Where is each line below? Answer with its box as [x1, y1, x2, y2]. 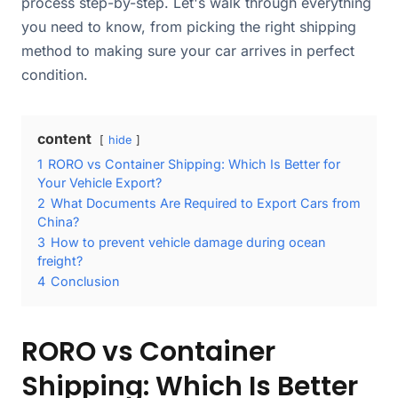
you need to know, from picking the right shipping [21, 18, 356, 36]
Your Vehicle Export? [37, 175, 162, 191]
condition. [21, 66, 88, 84]
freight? [37, 253, 83, 269]
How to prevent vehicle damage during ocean [51, 235, 326, 251]
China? [37, 214, 79, 230]
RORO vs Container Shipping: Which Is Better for [48, 156, 340, 172]
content [37, 130, 92, 148]
